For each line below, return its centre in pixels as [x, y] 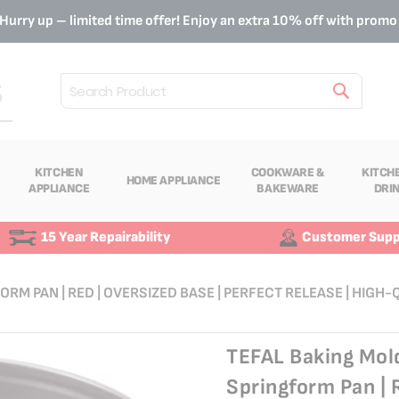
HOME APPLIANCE [173, 180]
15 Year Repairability [106, 237]
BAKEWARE [288, 188]
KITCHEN [59, 172]
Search [76, 111]
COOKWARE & [288, 172]
